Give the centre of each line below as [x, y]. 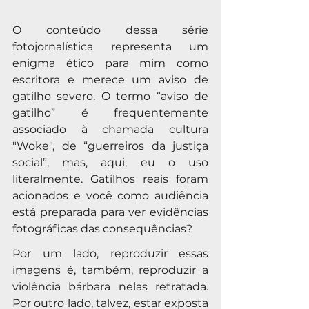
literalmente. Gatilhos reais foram [110, 179]
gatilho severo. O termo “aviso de [110, 96]
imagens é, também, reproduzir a [110, 270]
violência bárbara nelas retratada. [110, 286]
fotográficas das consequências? [102, 228]
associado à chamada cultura [110, 129]
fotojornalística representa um [110, 46]
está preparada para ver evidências [110, 212]
